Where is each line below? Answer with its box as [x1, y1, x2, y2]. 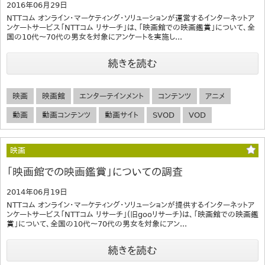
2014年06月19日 [7, 188, 67, 196]
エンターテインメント [79, 92, 144, 101]
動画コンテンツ [42, 111, 91, 119]
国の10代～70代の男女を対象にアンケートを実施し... [7, 32, 182, 41]
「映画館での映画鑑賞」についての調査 [7, 166, 183, 178]
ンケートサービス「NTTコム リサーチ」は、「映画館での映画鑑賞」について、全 [7, 22, 255, 32]
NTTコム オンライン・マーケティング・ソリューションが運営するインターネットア [7, 13, 254, 22]
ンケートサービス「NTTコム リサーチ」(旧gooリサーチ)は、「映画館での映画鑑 [7, 210, 258, 219]
